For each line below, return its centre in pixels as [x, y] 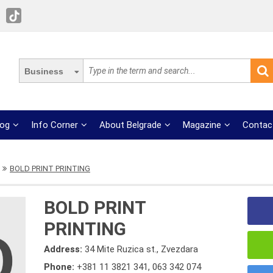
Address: [65, 249]
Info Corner [55, 125]
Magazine [202, 125]
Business [44, 71]
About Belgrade [131, 125]
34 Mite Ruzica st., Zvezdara [142, 249]
